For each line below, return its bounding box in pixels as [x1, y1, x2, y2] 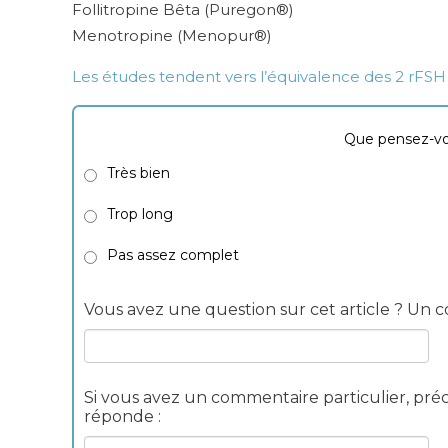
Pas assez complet [107, 246, 239, 265]
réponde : [84, 407, 161, 427]
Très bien [107, 164, 170, 183]
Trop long [107, 205, 173, 224]
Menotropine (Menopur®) [72, 26, 272, 46]
